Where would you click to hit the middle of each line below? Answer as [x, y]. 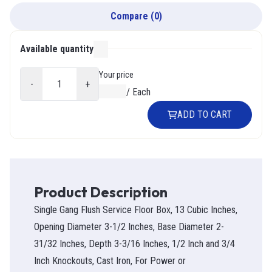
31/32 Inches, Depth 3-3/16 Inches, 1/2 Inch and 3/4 [134, 244]
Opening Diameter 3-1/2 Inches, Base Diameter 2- [129, 227]
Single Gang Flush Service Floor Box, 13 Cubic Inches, [136, 210]
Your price [116, 75]
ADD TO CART [205, 115]
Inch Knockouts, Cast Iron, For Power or [110, 261]
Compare [129, 16]
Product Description [101, 192]
